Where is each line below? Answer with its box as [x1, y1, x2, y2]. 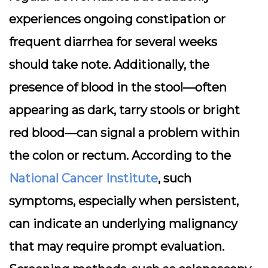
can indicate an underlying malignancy [9, 217, 237, 231]
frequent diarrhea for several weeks [9, 35, 217, 49]
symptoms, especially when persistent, [9, 194, 239, 208]
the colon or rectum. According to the [9, 148, 231, 163]
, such [158, 171, 191, 185]
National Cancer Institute [9, 171, 158, 185]
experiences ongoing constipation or [9, 12, 226, 26]
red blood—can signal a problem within [9, 126, 240, 140]
